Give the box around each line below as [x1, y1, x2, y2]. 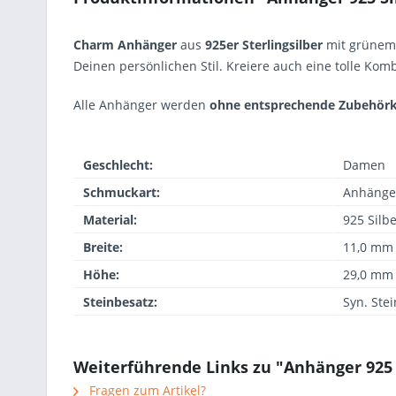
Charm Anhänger [73, 36, 177, 53]
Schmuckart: [83, 184, 160, 201]
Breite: [83, 239, 123, 255]
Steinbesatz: [83, 293, 157, 310]
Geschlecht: [83, 156, 153, 173]
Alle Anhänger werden [73, 96, 209, 113]
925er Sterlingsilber [205, 36, 326, 53]
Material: [83, 211, 137, 228]
